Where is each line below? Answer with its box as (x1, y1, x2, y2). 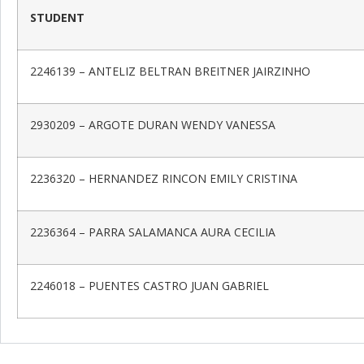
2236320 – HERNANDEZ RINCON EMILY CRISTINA (30, 170, 297, 186)
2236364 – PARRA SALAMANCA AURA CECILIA (30, 223, 275, 240)
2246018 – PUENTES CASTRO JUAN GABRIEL (30, 277, 269, 293)
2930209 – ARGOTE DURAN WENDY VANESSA (30, 116, 275, 132)
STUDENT (30, 9, 84, 25)
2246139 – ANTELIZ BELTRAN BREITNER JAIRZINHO (30, 63, 310, 79)
